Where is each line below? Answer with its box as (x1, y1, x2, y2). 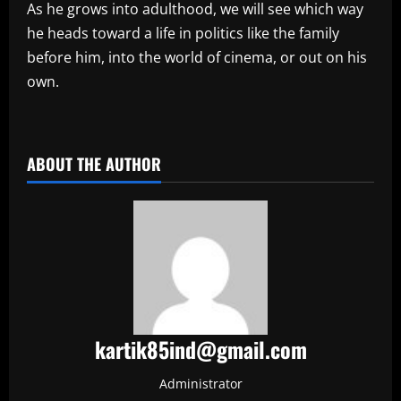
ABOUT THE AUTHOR (27, 152, 161, 176)
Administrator (158, 375, 243, 393)
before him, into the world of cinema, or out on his (27, 47, 367, 68)
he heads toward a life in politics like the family (27, 23, 339, 44)
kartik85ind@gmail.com (94, 333, 307, 366)
